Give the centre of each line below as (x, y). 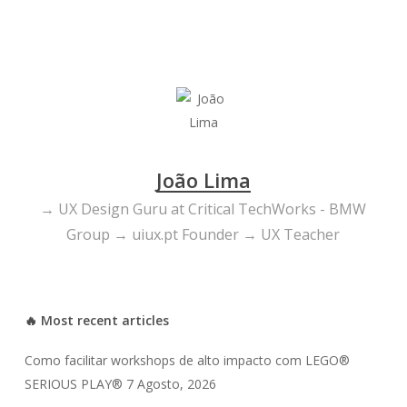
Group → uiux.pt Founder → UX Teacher (203, 234)
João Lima (203, 180)
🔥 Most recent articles (96, 320)
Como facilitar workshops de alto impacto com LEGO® (187, 360)
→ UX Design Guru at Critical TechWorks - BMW (203, 209)
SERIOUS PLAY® (73, 384)
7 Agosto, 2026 (171, 384)
